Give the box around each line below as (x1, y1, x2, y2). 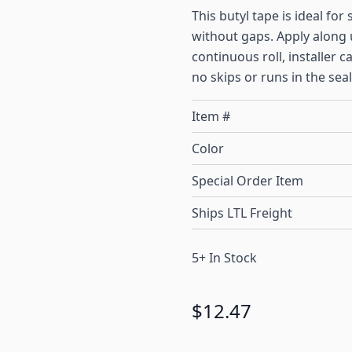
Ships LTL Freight (192, 204, 292, 222)
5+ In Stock (192, 249, 257, 267)
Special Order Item (192, 172, 303, 190)
